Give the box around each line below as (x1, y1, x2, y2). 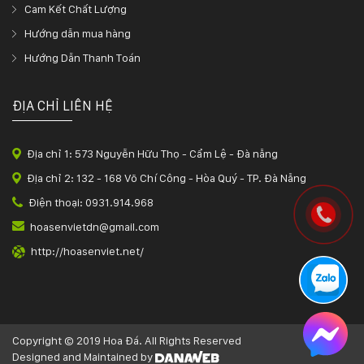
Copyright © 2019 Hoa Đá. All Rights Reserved (12, 333, 241, 347)
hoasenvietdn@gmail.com (30, 219, 159, 233)
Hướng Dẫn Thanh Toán (24, 50, 141, 64)
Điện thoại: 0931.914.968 (28, 195, 154, 209)
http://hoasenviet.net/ (31, 244, 144, 258)
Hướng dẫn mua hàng (24, 26, 131, 40)
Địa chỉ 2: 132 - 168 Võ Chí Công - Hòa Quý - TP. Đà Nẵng (27, 171, 306, 184)
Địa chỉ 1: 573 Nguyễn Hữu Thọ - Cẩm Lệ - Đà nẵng (27, 146, 278, 160)
